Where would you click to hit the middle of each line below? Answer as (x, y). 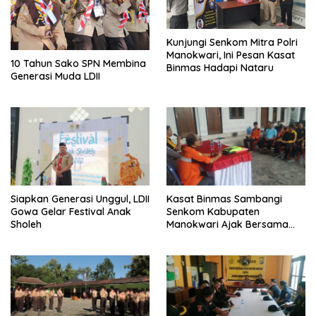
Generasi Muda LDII (55, 76)
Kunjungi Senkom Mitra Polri (232, 42)
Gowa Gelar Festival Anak (71, 211)
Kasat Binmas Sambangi (224, 199)
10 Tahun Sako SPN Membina (78, 63)
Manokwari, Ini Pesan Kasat (231, 55)
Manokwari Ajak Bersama (227, 224)
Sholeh (26, 224)
